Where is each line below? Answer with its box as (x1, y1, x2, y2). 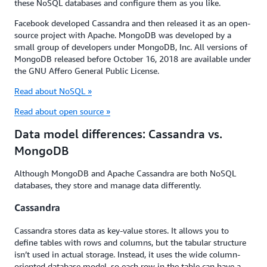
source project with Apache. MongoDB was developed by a (14, 30, 231, 40)
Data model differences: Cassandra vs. (14, 127, 222, 141)
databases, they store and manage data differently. (14, 180, 201, 190)
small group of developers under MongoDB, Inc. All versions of (14, 42, 247, 52)
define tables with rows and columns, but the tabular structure (14, 237, 246, 247)
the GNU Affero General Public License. (14, 66, 159, 76)
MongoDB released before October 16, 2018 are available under (14, 54, 251, 64)
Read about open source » (14, 106, 110, 116)
